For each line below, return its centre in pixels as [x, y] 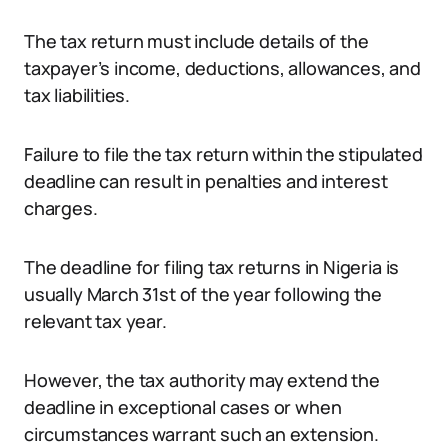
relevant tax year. [95, 321]
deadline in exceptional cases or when [183, 407]
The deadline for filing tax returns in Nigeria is [212, 267]
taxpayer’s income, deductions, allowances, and [222, 68]
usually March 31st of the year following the [203, 294]
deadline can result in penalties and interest [206, 181]
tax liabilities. [77, 95]
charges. [61, 208]
